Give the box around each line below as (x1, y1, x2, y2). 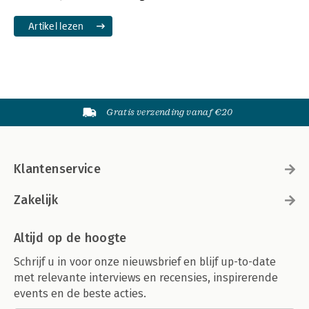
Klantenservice (14, 161, 101, 177)
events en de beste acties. (14, 286, 146, 300)
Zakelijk (14, 192, 58, 208)
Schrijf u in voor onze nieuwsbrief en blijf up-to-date (14, 255, 276, 268)
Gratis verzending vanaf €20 (106, 106, 233, 117)
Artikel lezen (28, 19, 84, 32)
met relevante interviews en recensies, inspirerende (14, 270, 278, 284)
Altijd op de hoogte (14, 230, 127, 246)
